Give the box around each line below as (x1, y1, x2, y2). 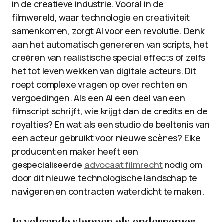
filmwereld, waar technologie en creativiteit (12, 11, 190, 23)
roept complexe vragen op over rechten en (12, 78, 187, 90)
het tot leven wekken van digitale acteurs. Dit (12, 65, 196, 77)
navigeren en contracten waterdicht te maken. (12, 185, 205, 197)
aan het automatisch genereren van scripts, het (12, 38, 208, 50)
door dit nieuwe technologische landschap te (12, 172, 198, 184)
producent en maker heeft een (12, 145, 138, 157)
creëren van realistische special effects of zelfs (12, 52, 206, 63)
